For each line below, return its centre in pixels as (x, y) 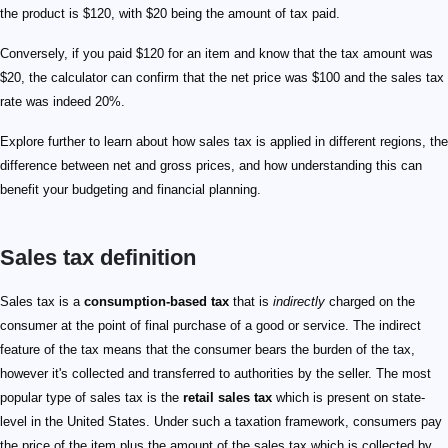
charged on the (370, 302)
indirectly (299, 302)
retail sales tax (227, 398)
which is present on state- (348, 398)
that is (251, 302)
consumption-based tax (156, 302)
